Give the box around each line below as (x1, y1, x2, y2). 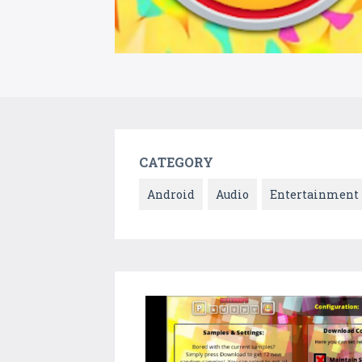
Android (147, 187, 195, 203)
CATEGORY (139, 154, 213, 171)
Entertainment (270, 187, 359, 203)
